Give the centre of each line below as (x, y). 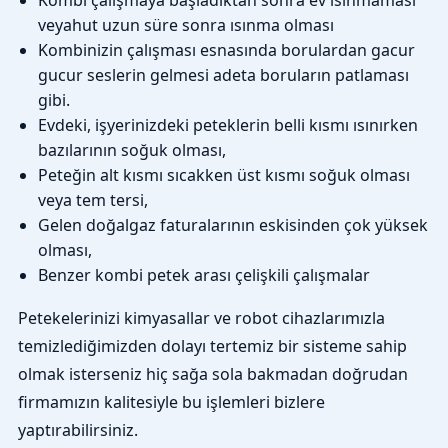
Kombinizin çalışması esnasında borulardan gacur (226, 49)
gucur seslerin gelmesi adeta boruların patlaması (223, 74)
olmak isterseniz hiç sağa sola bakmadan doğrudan (212, 373)
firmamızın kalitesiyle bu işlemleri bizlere (171, 401)
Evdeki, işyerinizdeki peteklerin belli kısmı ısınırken (227, 124)
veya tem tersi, (92, 199)
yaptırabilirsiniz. (77, 429)
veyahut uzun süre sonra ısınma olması (185, 24)
